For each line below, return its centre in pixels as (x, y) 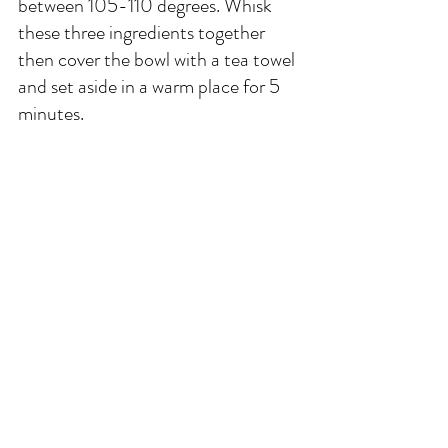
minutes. (51, 114)
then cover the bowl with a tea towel (158, 60)
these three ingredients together (143, 33)
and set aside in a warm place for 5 (151, 87)
